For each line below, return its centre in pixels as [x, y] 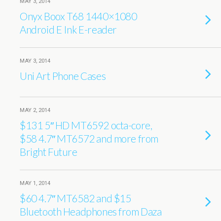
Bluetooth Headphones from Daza [91, 211]
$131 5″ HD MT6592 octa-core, [86, 125]
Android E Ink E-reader [68, 29]
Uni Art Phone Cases [63, 76]
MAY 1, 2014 [35, 183]
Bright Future [49, 152]
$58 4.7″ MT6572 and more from [89, 138]
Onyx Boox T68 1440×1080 [78, 16]
